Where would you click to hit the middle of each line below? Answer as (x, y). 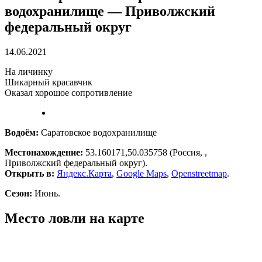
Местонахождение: (44, 152)
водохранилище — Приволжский (110, 11)
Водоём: (22, 132)
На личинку (29, 71)
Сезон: (18, 193)
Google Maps (142, 173)
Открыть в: (30, 173)
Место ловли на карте (75, 218)
